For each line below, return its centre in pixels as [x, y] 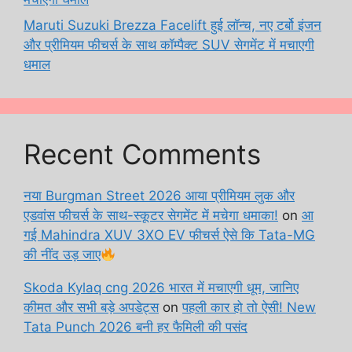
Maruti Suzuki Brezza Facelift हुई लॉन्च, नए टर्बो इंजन [172, 26]
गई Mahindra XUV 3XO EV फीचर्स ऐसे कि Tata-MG [169, 235]
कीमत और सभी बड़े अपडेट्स [91, 308]
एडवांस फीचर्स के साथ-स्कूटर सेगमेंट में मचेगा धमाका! [151, 216]
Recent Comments [142, 154]
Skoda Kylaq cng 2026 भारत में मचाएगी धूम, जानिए [161, 288]
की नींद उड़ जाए [62, 255]
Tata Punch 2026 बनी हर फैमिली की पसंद [136, 327]
